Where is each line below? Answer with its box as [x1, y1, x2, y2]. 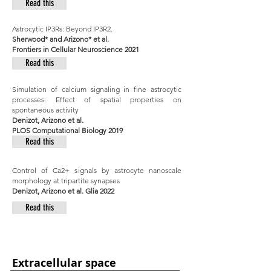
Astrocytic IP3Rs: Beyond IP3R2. [12, 24, 113, 33]
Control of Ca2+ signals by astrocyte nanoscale [12, 166, 181, 175]
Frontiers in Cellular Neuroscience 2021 [12, 45, 139, 54]
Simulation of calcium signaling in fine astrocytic [12, 85, 181, 94]
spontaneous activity [12, 105, 79, 114]
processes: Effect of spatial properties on [12, 95, 181, 104]
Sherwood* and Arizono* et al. [12, 34, 109, 44]
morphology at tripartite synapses [12, 176, 120, 185]
